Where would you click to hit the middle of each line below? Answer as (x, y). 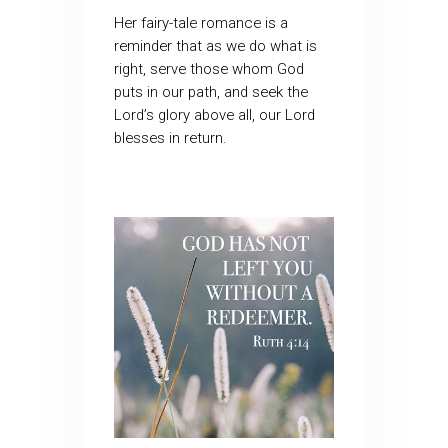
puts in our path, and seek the (210, 92)
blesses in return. (174, 138)
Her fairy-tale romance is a (200, 23)
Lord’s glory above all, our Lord (214, 115)
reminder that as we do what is (215, 46)
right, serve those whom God (208, 69)
